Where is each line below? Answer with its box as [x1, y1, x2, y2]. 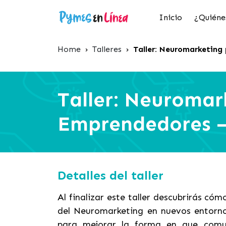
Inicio [159, 13, 182, 22]
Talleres [92, 44, 122, 54]
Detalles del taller [58, 168, 163, 183]
